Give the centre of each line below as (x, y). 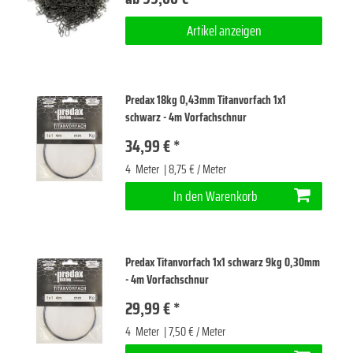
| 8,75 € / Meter (194, 169)
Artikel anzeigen (224, 31)
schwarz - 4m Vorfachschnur (186, 117)
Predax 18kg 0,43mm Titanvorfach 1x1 (206, 100)
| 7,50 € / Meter (194, 331)
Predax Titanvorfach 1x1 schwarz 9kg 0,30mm (223, 262)
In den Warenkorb (216, 196)
